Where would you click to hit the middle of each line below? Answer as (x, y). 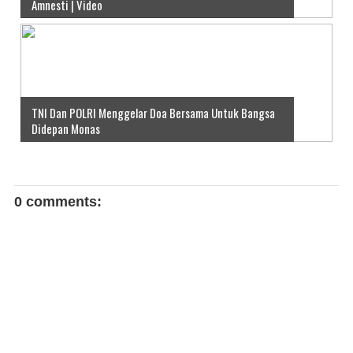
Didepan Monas (66, 128)
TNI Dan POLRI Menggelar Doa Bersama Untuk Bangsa (153, 112)
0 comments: (58, 201)
